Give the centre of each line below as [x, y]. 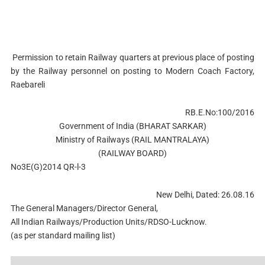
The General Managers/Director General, [84, 208]
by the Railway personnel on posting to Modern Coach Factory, [132, 71]
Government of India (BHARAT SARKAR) [132, 126]
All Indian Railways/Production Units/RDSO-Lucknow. [109, 222]
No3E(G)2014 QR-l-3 [48, 167]
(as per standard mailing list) [63, 235]
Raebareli [28, 85]
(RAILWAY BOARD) [132, 153]
